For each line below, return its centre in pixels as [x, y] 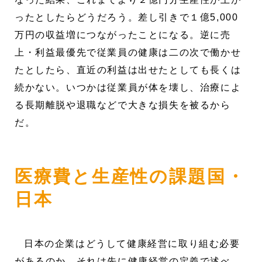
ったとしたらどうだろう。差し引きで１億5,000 [127, 17]
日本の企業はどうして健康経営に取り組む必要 [132, 243]
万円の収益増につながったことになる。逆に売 [123, 35]
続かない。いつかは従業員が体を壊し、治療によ [128, 87]
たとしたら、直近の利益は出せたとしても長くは [128, 70]
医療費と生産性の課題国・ [130, 176]
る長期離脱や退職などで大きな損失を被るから [123, 105]
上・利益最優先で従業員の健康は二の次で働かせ [128, 52]
